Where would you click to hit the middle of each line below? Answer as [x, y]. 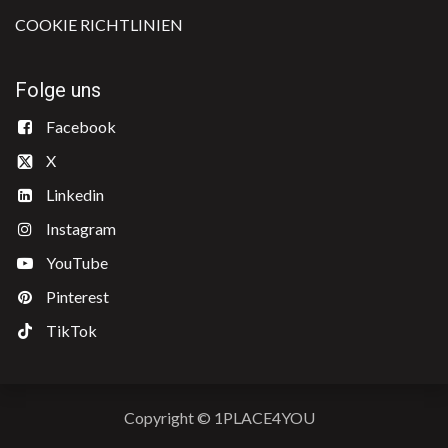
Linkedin [74, 195]
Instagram [80, 229]
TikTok [71, 331]
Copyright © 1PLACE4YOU [219, 417]
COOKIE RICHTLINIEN [99, 25]
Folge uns [58, 90]
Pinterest [77, 297]
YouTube [76, 263]
